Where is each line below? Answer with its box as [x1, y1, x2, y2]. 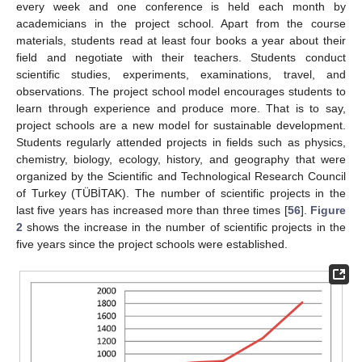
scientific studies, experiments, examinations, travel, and [16, 67, 346, 81]
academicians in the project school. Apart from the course [16, 16, 346, 30]
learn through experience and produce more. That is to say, [16, 101, 346, 115]
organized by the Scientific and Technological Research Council [16, 169, 346, 183]
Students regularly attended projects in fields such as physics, [16, 135, 346, 149]
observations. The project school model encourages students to [16, 84, 346, 98]
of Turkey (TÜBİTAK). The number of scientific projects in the [16, 186, 346, 200]
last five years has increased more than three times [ [16, 203, 288, 217]
